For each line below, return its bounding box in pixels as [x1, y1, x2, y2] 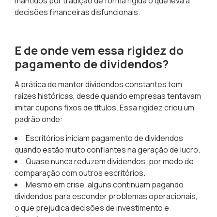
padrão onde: [15, 114, 62, 125]
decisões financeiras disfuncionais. [15, 7, 140, 18]
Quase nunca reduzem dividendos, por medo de [26, 155, 194, 167]
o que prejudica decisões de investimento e [15, 202, 169, 213]
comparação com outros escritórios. [15, 167, 145, 178]
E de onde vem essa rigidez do [15, 42, 184, 59]
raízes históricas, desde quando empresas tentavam [15, 91, 201, 102]
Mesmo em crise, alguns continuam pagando [26, 179, 184, 190]
